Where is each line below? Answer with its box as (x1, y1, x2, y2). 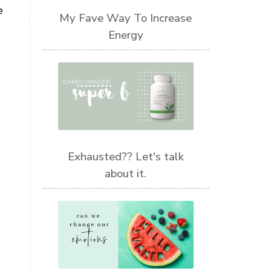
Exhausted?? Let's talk (67, 149, 184, 165)
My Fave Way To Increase (59, 10, 192, 26)
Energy (108, 27, 143, 43)
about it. (105, 166, 147, 182)
